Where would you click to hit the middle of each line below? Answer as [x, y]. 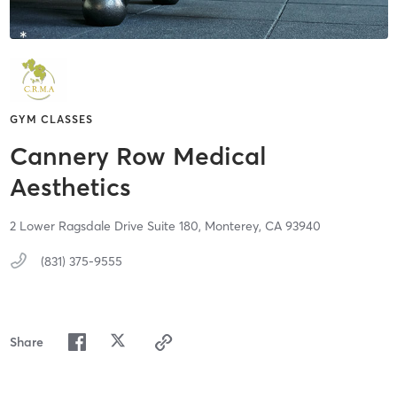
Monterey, [234, 226]
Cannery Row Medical [138, 156]
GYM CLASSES [51, 120]
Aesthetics [70, 187]
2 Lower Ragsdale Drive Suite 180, [107, 226]
